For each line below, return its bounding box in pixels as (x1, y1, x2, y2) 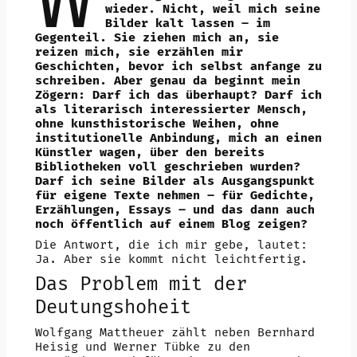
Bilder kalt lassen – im (105, 15, 271, 31)
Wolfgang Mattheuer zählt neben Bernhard (34, 324, 315, 340)
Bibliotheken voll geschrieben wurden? (34, 159, 300, 175)
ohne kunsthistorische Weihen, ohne (34, 116, 279, 131)
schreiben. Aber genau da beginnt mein (34, 73, 300, 88)
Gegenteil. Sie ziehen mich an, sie (34, 29, 279, 45)
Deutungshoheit (34, 296, 191, 319)
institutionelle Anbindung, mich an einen (34, 130, 322, 146)
